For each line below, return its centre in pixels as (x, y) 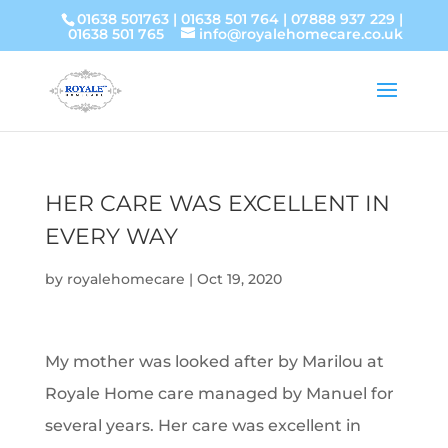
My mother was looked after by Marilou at (214, 361)
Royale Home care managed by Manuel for (219, 393)
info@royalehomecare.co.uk (301, 33)
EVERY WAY (111, 236)
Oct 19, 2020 (239, 279)
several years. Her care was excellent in (202, 425)
